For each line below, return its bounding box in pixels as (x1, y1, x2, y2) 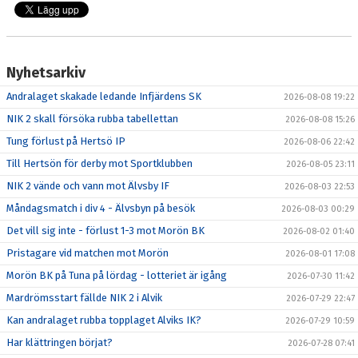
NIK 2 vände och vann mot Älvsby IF (6, 180, 169, 192)
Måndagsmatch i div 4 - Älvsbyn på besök (6, 202, 195, 214)
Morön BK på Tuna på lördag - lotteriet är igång (6, 269, 227, 281)
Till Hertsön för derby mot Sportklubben (6, 157, 193, 169)
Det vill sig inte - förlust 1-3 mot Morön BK (6, 225, 205, 237)
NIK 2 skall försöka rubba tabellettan (6, 113, 178, 125)
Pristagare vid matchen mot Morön (6, 247, 169, 259)
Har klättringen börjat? (6, 336, 113, 348)
